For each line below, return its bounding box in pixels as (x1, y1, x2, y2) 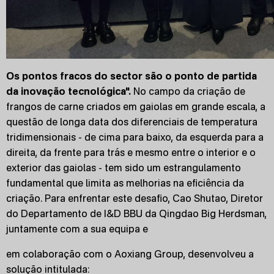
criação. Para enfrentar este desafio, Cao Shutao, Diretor (6, 192, 263, 204)
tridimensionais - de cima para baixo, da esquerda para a (6, 131, 264, 143)
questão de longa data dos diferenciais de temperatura (6, 116, 257, 128)
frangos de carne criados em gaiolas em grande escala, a (6, 100, 265, 113)
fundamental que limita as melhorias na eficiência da (6, 177, 244, 189)
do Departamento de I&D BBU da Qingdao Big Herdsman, (6, 207, 267, 220)
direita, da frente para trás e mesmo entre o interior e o (6, 146, 256, 158)
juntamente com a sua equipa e (6, 223, 148, 235)
